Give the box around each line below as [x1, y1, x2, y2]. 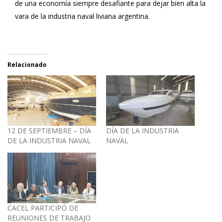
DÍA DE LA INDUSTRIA [106, 125, 179, 135]
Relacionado [7, 60, 47, 69]
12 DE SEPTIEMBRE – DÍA [7, 125, 91, 135]
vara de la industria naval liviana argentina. [15, 11, 150, 21]
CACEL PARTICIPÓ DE [7, 203, 78, 213]
